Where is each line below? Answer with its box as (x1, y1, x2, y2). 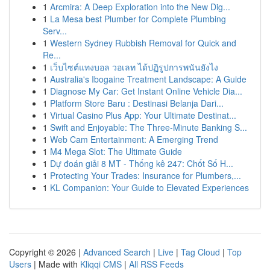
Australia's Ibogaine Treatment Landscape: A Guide (50, 73, 246, 85)
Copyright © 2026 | (9, 246, 83, 258)
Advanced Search (83, 246, 151, 258)
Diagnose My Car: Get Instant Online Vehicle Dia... (50, 85, 242, 97)
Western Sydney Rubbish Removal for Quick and (50, 37, 236, 49)
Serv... (43, 25, 67, 37)
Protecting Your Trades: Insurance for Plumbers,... (50, 169, 241, 181)
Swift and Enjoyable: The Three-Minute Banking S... (50, 121, 247, 133)
